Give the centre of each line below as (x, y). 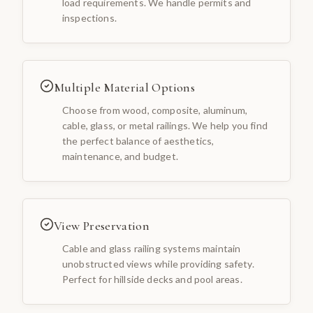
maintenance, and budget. (120, 156)
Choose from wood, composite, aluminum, (155, 110)
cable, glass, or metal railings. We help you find (165, 126)
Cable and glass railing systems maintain (152, 249)
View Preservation (102, 226)
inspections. (89, 18)
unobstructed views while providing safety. (158, 264)
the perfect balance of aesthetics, (138, 141)
